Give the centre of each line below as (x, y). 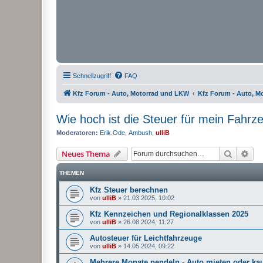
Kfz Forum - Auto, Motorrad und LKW (131, 93)
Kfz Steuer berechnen (129, 190)
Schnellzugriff (92, 76)
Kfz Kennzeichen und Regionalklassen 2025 (169, 214)
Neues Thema (86, 154)
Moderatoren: (77, 133)
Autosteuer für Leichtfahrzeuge (146, 238)
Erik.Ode (112, 133)
